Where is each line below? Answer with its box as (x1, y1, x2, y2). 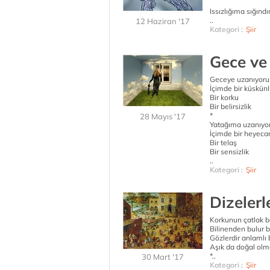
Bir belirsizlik (210, 102, 251, 111)
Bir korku (210, 93, 239, 102)
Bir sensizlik (210, 147, 249, 156)
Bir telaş (210, 138, 237, 147)
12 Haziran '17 (136, 16, 190, 26)
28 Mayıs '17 (140, 111, 186, 121)
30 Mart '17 (142, 252, 184, 262)
